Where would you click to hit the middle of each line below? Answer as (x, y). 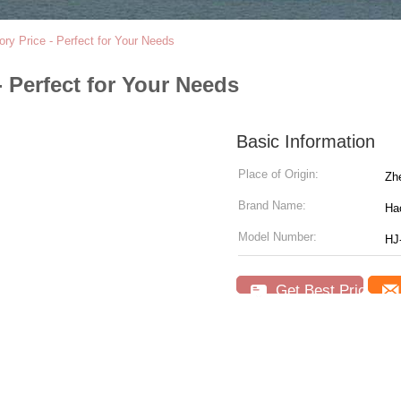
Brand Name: (272, 205)
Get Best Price (323, 290)
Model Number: (277, 237)
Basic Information (306, 141)
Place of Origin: (278, 174)
